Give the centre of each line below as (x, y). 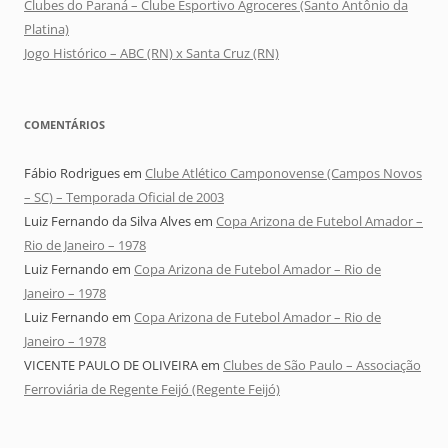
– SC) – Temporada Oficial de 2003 (124, 197)
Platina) (46, 29)
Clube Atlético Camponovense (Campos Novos (283, 173)
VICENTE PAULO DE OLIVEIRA (111, 365)
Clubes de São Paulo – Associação (322, 365)
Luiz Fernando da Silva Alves (107, 221)
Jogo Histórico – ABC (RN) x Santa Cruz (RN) (151, 53)
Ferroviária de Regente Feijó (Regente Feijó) (152, 389)
